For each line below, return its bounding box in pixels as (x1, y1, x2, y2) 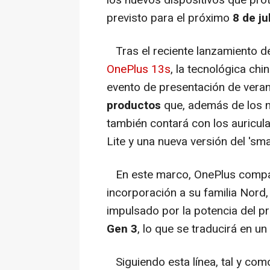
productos (107, 96, 161, 114)
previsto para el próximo (107, 9, 230, 27)
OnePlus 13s (107, 60, 171, 78)
